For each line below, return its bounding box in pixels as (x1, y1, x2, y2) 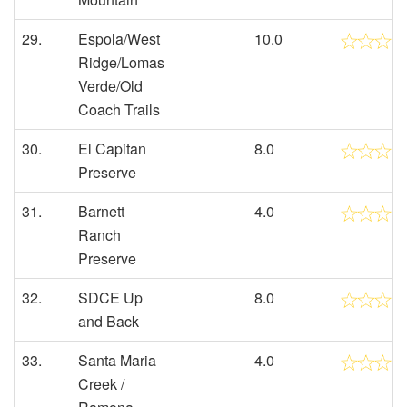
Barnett (78, 201, 124, 222)
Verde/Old (78, 75, 143, 96)
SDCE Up (78, 287, 143, 308)
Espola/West (78, 28, 160, 49)
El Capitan (78, 138, 146, 159)
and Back (78, 311, 139, 332)
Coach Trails (78, 99, 160, 120)
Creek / (78, 373, 124, 394)
